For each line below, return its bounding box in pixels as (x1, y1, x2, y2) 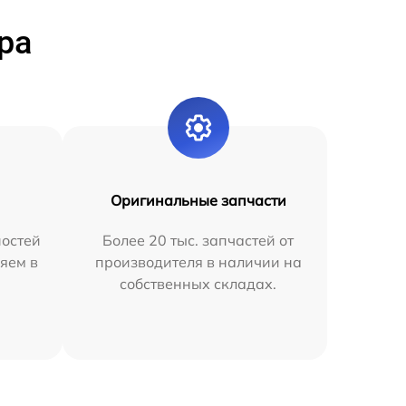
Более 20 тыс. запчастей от (102, 230, 295, 249)
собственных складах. (120, 274, 277, 293)
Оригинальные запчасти (110, 190, 286, 209)
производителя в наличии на (94, 252, 302, 271)
